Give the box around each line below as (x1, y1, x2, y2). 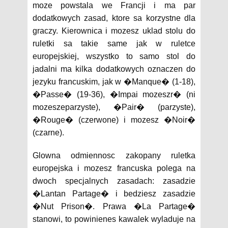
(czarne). (33, 128, 64, 137)
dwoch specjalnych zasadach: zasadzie (33, 177, 195, 185)
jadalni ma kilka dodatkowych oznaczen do (33, 65, 195, 73)
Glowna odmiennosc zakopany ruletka (33, 151, 195, 160)
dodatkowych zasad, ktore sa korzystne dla (33, 14, 195, 22)
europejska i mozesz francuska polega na (33, 164, 195, 173)
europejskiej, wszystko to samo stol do (33, 52, 195, 61)
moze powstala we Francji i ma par (33, 1, 195, 10)
